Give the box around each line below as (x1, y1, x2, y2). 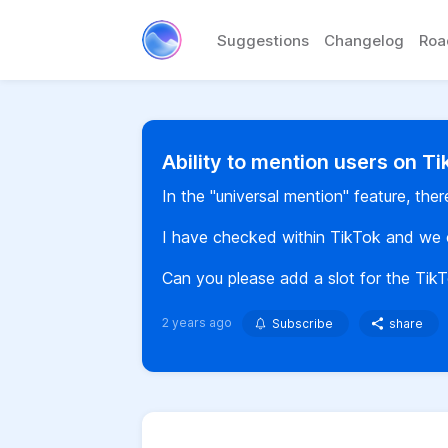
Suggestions (217, 30, 309, 50)
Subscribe (272, 316, 333, 331)
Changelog (324, 30, 404, 50)
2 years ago (162, 315, 232, 330)
